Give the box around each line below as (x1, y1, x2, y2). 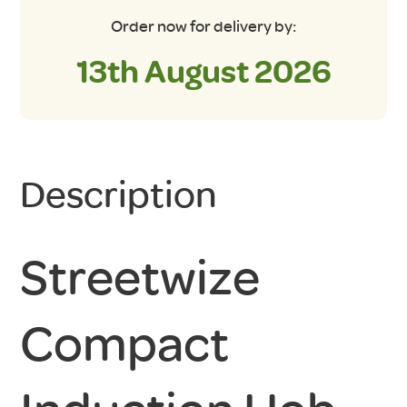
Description (20, 172, 218, 217)
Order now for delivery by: (111, 17, 296, 36)
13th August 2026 (75, 54, 332, 92)
